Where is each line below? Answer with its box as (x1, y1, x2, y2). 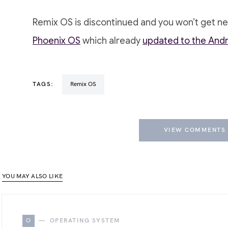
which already (80, 35, 142, 46)
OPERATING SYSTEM (49, 217, 121, 224)
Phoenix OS (33, 35, 80, 46)
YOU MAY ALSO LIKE (2, 173, 63, 180)
